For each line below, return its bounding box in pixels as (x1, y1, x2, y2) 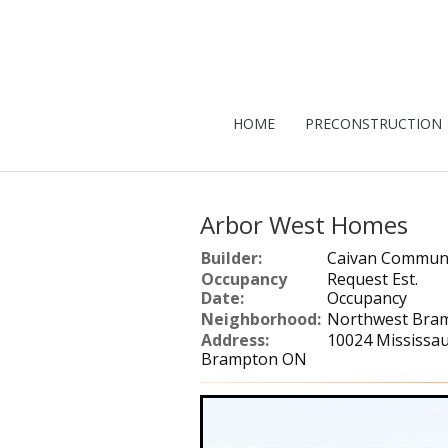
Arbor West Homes (199, 208, 408, 241)
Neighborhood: (200, 308, 321, 330)
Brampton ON (200, 348, 307, 370)
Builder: (200, 247, 262, 269)
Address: (200, 329, 269, 351)
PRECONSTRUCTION (304, 114, 442, 133)
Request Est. (326, 268, 418, 290)
